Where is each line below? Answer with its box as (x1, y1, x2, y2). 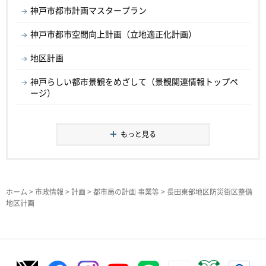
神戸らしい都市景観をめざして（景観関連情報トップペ (30, 75, 238, 88)
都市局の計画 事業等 (93, 186, 159, 198)
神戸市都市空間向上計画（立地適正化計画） (30, 28, 197, 40)
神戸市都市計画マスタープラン (30, 4, 147, 17)
